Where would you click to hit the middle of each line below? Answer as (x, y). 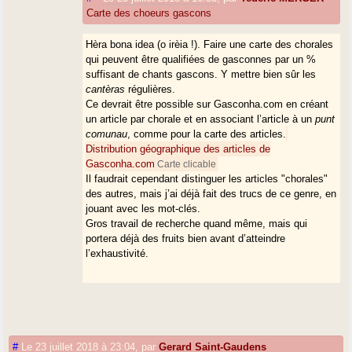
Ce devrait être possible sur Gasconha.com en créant (207, 104)
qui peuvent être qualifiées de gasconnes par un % (201, 59)
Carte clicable (186, 163)
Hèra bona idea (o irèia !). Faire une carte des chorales (210, 44)
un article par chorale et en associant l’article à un (201, 119)
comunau (107, 134)
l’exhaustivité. (117, 253)
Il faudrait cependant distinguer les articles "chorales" (207, 178)
